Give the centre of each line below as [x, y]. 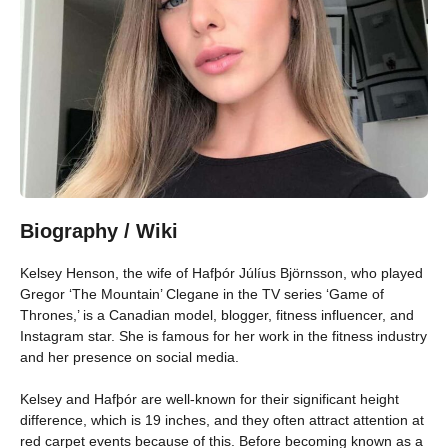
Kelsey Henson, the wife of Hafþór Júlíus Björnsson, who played [221, 272]
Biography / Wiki [99, 230]
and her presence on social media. [129, 356]
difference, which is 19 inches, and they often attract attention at [222, 419]
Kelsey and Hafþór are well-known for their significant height [209, 398]
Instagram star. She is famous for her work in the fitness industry [223, 335]
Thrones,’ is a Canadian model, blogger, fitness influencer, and [217, 314]
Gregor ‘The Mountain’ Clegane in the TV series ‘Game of [202, 293]
